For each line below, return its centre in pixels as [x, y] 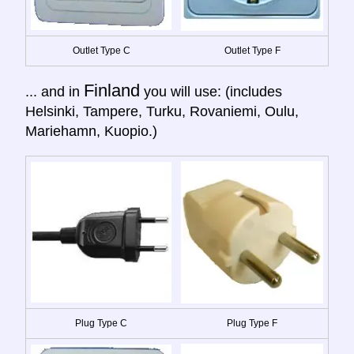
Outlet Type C [101, 50]
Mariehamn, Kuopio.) [91, 131]
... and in [55, 91]
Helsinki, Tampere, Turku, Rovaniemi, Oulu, [162, 111]
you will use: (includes [211, 91]
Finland [112, 90]
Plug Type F [252, 323]
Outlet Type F [252, 50]
